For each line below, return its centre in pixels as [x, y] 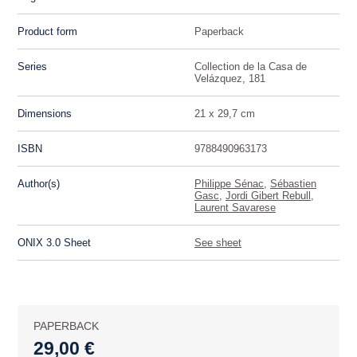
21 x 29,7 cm [225, 114]
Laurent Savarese [235, 208]
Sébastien [293, 184]
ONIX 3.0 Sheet [55, 243]
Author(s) [39, 184]
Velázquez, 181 [230, 79]
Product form [48, 32]
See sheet [218, 243]
